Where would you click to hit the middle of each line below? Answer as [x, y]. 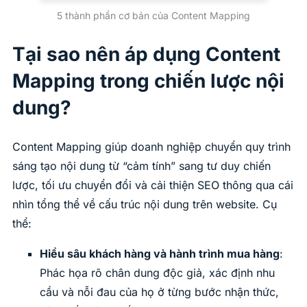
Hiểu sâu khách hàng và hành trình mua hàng [160, 254]
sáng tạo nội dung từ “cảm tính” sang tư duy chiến [142, 166]
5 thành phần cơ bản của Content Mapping [153, 15]
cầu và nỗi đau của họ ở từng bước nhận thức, [159, 292]
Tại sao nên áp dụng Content [146, 54]
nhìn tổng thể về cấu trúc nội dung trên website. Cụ [145, 205]
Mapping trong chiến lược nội [148, 81]
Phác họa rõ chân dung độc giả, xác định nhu [157, 273]
